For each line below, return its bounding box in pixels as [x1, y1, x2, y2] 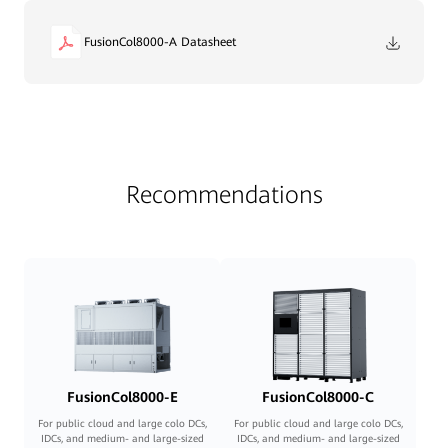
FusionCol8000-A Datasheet [84, 35, 236, 49]
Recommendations [125, 181, 323, 209]
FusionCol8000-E [66, 389, 178, 405]
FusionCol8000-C [262, 389, 374, 405]
